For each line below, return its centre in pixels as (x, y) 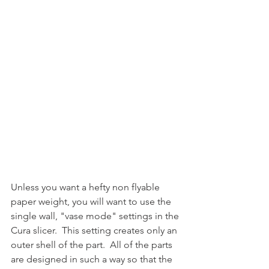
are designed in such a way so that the (93, 259)
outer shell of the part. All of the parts (93, 244)
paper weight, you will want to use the (92, 201)
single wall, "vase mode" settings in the (96, 216)
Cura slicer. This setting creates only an (95, 230)
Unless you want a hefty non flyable (86, 187)
